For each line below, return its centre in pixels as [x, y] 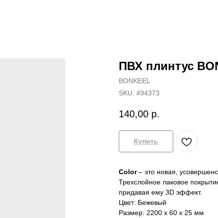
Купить [146, 141]
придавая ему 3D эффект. [160, 192]
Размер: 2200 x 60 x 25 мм [161, 213]
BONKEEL [135, 81]
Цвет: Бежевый [143, 203]
